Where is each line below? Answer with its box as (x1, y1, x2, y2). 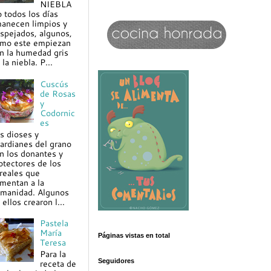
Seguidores (98, 257, 134, 264)
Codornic (40, 106, 76, 119)
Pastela (40, 217, 69, 229)
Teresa (40, 237, 67, 249)
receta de (40, 258, 77, 270)
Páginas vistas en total (98, 232, 170, 239)
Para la (40, 248, 67, 260)
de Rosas (40, 87, 76, 99)
